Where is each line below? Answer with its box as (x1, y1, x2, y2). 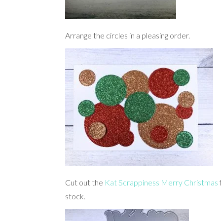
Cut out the (65, 178, 105, 187)
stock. (65, 191, 85, 201)
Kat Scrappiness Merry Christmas (105, 178, 218, 187)
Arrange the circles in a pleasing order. (65, 31, 190, 40)
